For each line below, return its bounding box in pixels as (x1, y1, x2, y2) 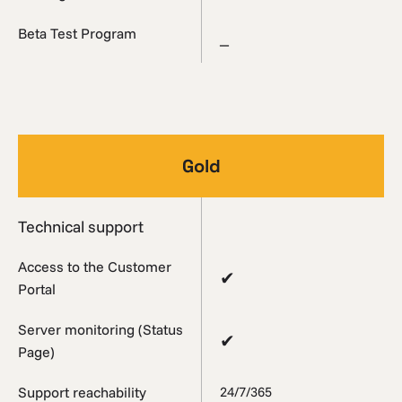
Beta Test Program (18, 23, 136, 42)
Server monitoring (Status (18, 319, 183, 338)
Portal (18, 279, 56, 298)
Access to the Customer (18, 257, 171, 275)
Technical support (18, 215, 144, 237)
